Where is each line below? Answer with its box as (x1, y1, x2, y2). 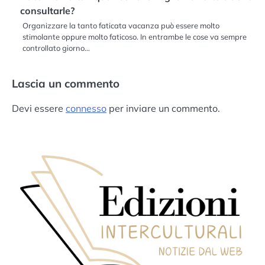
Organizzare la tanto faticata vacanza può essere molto (22, 21, 219, 31)
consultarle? (20, 5, 75, 17)
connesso (66, 102, 106, 115)
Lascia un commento (12, 76, 119, 91)
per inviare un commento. (106, 102, 220, 115)
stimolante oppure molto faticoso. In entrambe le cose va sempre (22, 32, 247, 42)
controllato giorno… (22, 43, 90, 53)
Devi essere (12, 102, 66, 115)
